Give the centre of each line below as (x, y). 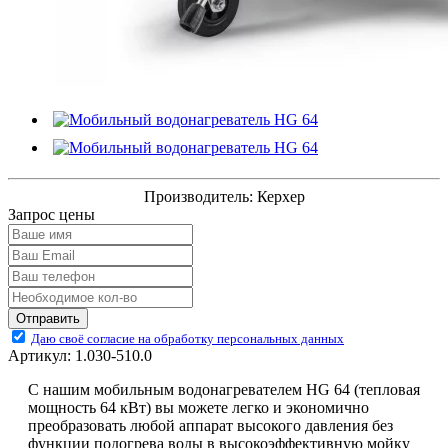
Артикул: (41, 355)
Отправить (48, 318)
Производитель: (198, 196)
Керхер (278, 196)
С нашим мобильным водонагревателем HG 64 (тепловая (224, 389)
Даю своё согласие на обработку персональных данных (187, 338)
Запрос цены (51, 214)
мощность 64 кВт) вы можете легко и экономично (198, 407)
